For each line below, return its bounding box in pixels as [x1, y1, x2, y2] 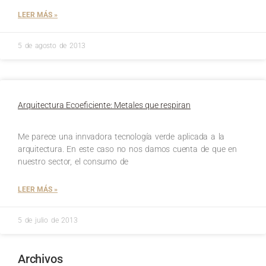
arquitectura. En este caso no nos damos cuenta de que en [18, 144, 237, 154]
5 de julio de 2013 [18, 216, 78, 224]
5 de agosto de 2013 [18, 41, 86, 50]
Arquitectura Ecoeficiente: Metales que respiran [18, 100, 191, 110]
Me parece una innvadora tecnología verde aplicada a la [18, 131, 225, 141]
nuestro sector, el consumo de [18, 156, 129, 166]
